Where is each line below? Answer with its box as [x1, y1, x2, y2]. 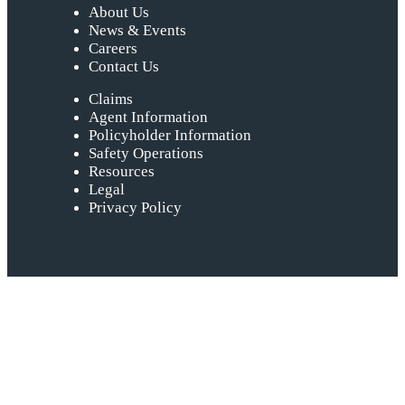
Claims [89, 90, 133, 108]
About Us [89, 4, 149, 22]
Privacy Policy [89, 199, 182, 217]
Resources [89, 163, 155, 181]
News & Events [89, 22, 186, 40]
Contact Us [89, 58, 159, 76]
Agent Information [89, 108, 208, 127]
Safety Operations [89, 145, 203, 163]
